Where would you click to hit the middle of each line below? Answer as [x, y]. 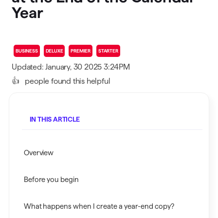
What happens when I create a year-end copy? [99, 206]
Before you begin [51, 180]
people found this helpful [67, 81]
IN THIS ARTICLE [54, 119]
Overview [39, 153]
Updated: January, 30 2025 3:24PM [71, 67]
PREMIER [81, 51]
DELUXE [54, 51]
